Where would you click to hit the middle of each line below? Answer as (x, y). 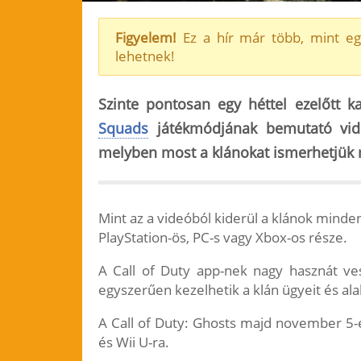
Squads (123, 128)
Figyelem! (146, 37)
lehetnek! (145, 56)
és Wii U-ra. (134, 342)
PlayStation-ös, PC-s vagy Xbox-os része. (223, 237)
